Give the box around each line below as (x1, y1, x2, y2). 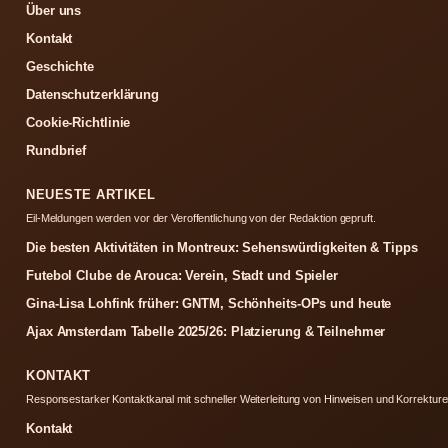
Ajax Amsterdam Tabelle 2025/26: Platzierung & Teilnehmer (26, 324, 386, 339)
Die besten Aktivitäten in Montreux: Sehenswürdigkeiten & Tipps (26, 240, 418, 255)
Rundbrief (26, 143, 87, 158)
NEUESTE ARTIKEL (26, 187, 156, 202)
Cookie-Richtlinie (26, 115, 131, 130)
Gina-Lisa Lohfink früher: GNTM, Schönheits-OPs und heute (26, 296, 392, 311)
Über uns (26, 3, 82, 18)
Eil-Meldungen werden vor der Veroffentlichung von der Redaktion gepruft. (26, 212, 376, 224)
